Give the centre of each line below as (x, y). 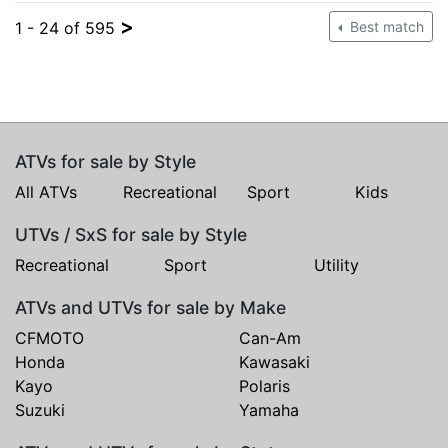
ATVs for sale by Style (105, 161)
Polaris (264, 385)
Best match (385, 26)
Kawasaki (274, 361)
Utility (336, 264)
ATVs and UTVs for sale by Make (150, 307)
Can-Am (270, 337)
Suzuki (40, 409)
